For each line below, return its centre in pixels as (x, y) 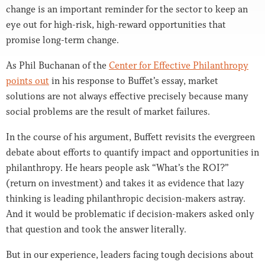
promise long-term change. (62, 40)
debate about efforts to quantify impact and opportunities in (132, 152)
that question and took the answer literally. (96, 229)
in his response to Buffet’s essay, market (134, 81)
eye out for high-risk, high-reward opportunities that (116, 25)
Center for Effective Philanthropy (179, 65)
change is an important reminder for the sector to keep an (127, 9)
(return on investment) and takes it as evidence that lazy (125, 183)
